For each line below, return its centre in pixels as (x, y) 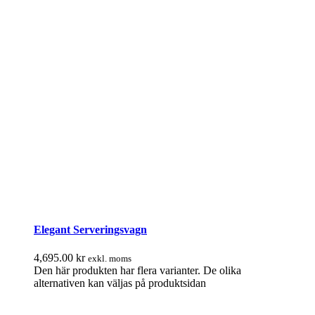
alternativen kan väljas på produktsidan (120, 283)
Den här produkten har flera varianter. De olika (137, 270)
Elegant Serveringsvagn (90, 230)
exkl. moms (110, 258)
